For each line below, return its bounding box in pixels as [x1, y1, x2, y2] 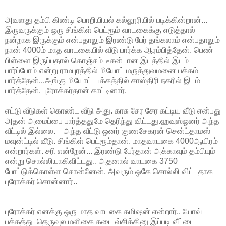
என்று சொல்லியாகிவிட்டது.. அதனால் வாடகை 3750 [5, 156, 178, 165]
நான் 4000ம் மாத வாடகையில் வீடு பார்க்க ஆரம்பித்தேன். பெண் [5, 45, 213, 54]
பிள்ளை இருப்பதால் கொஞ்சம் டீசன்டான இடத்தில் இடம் [5, 55, 189, 65]
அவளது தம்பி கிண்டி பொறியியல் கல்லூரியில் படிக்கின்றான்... [5, 15, 207, 24]
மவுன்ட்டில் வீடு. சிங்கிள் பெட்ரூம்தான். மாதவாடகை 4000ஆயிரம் [5, 136, 218, 145]
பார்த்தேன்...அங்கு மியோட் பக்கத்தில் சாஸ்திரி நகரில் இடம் [5, 76, 200, 85]
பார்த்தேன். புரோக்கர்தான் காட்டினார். [5, 86, 127, 95]
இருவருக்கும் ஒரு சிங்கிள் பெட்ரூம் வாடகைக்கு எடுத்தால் [5, 25, 195, 34]
